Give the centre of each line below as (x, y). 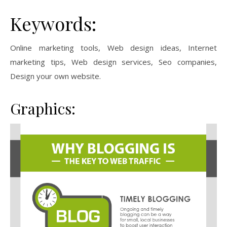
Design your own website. (55, 76)
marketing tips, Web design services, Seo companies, (113, 62)
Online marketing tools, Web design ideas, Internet (113, 48)
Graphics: (43, 108)
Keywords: (53, 23)
